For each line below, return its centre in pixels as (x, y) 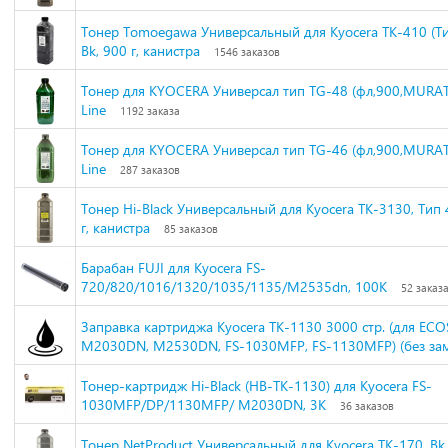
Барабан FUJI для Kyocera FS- (173, 267)
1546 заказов (247, 51)
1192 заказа (150, 110)
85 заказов (191, 228)
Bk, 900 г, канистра (140, 50)
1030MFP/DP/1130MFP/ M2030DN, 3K (203, 404)
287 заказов (150, 169)
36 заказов (367, 405)
